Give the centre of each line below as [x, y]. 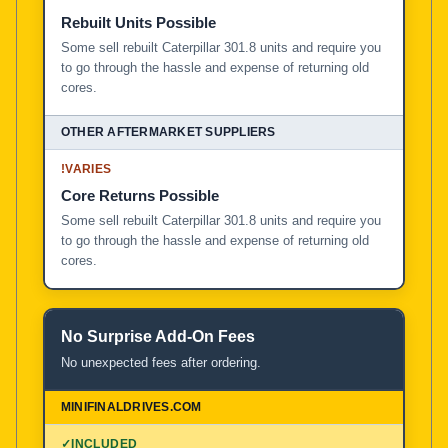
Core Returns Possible [140, 195]
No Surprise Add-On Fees [158, 336]
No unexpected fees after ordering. [161, 362]
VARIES [88, 168]
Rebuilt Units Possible [138, 22]
